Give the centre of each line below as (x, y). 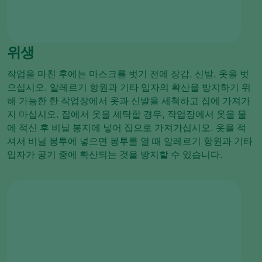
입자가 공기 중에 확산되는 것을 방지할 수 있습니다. (115, 155)
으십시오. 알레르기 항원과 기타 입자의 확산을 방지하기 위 (129, 88)
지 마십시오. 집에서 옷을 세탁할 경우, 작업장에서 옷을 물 (127, 115)
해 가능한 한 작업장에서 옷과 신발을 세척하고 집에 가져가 (129, 101)
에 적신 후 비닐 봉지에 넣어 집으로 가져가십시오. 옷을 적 (127, 128)
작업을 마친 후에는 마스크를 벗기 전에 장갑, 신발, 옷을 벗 (128, 74)
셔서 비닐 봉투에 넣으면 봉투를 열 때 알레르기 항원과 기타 (130, 142)
